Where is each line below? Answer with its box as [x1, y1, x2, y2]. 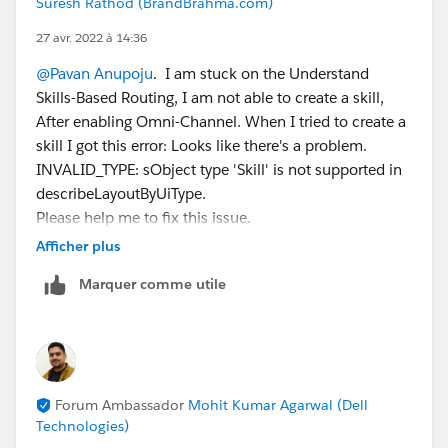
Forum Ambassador [55, 395, 184, 414]
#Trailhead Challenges [36, 279, 188, 299]
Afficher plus [36, 236, 120, 255]
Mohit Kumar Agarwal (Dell [188, 395, 368, 414]
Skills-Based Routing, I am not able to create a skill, [36, 87, 384, 107]
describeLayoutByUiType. [36, 183, 206, 203]
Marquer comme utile [79, 274, 226, 293]
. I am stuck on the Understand [153, 63, 369, 83]
